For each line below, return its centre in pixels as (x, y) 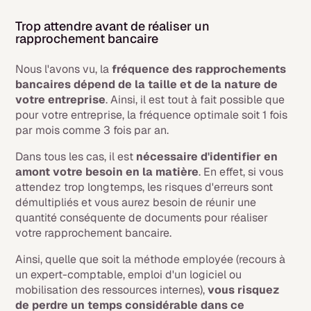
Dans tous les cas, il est (76, 156)
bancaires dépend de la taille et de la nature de (147, 84)
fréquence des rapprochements (199, 69)
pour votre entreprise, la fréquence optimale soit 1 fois (152, 115)
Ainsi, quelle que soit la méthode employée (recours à (151, 259)
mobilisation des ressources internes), (112, 289)
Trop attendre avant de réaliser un (113, 26)
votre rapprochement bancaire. (94, 233)
